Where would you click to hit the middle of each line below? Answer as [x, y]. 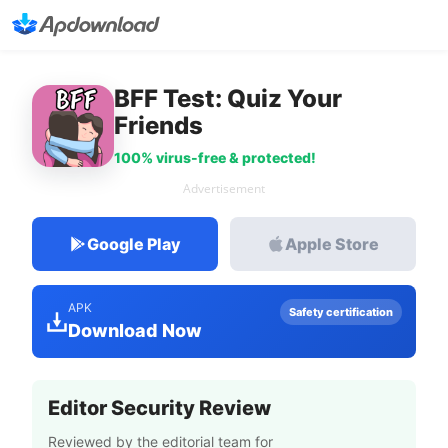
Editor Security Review [159, 408]
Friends [158, 125]
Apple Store [332, 244]
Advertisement [224, 188]
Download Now [135, 330]
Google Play [134, 244]
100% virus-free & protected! [215, 157]
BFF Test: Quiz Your [228, 98]
